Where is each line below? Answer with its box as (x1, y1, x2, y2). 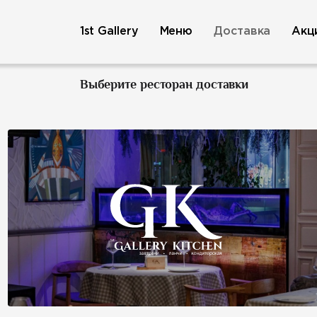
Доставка (214, 25, 271, 37)
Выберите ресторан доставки (79, 77, 249, 92)
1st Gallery (79, 25, 139, 37)
